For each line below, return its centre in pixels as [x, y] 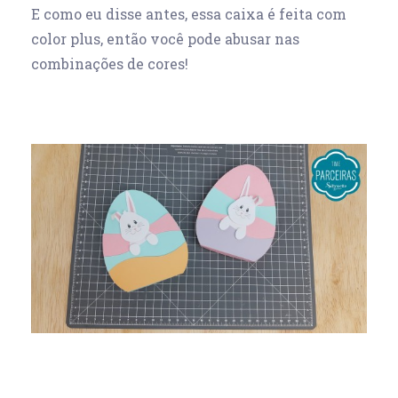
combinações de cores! [110, 64]
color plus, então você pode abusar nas [165, 39]
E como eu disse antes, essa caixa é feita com [189, 14]
